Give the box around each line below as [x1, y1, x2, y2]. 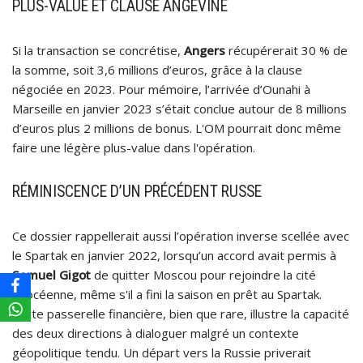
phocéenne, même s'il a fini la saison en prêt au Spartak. [12, 285, 322, 302]
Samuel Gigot [12, 266, 91, 283]
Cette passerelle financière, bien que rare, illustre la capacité [12, 305, 349, 322]
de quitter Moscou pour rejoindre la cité [91, 266, 316, 283]
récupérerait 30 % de [225, 41, 348, 58]
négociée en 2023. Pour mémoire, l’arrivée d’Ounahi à [12, 80, 310, 97]
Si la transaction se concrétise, [12, 41, 184, 58]
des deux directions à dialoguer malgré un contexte [12, 324, 299, 341]
